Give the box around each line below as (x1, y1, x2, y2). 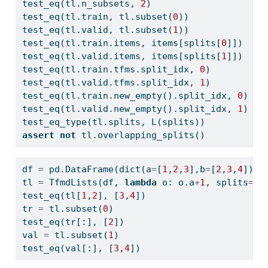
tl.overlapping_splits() (75, 129, 205, 141)
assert (22, 129, 54, 141)
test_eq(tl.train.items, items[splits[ (22, 37, 221, 48)
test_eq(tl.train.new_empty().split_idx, (22, 90, 237, 101)
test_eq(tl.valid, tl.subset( (22, 24, 173, 35)
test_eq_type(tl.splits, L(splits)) (22, 116, 205, 127)
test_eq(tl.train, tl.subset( (22, 11, 173, 22)
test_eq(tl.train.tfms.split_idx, (22, 63, 200, 75)
